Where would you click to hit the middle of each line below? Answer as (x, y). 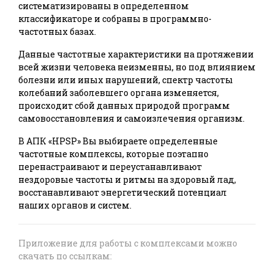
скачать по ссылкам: (65, 256)
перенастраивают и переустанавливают (110, 167)
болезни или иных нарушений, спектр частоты (126, 80)
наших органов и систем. (75, 206)
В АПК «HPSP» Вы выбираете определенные (118, 141)
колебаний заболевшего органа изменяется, (119, 93)
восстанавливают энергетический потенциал (123, 193)
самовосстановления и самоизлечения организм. (131, 119)
